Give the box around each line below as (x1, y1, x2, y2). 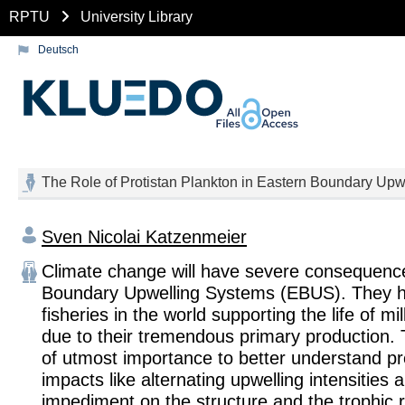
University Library (80, 8, 193, 24)
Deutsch (38, 43, 79, 56)
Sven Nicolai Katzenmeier (42, 226, 247, 247)
